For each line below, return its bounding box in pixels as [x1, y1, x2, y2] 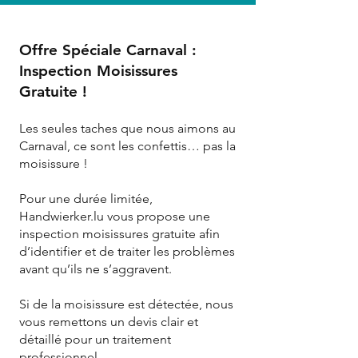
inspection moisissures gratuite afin [19, 225, 220, 241]
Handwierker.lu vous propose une [19, 208, 210, 224]
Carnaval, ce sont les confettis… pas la [19, 137, 236, 153]
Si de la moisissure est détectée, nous [19, 296, 233, 312]
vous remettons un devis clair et [19, 313, 198, 329]
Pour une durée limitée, [19, 190, 153, 206]
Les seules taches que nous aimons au [19, 120, 236, 136]
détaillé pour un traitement [19, 331, 171, 347]
